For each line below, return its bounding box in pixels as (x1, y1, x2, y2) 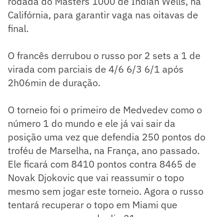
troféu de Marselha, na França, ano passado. (8, 144, 200, 157)
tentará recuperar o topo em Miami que (8, 198, 177, 212)
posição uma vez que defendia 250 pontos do (8, 130, 205, 144)
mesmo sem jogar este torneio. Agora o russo (8, 185, 203, 198)
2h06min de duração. (8, 76, 100, 90)
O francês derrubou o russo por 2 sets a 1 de (8, 49, 201, 62)
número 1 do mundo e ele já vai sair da (8, 117, 175, 130)
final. (8, 22, 29, 35)
